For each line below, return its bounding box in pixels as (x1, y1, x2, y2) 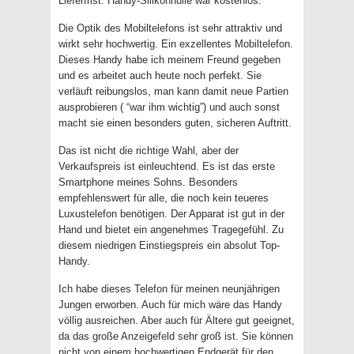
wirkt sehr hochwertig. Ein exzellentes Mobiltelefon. (58, 38, 293, 50)
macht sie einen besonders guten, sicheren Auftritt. (58, 117, 292, 129)
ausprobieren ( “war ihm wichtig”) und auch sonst (58, 101, 280, 113)
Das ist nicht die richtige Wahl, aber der (58, 145, 239, 156)
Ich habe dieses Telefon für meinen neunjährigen (58, 283, 280, 295)
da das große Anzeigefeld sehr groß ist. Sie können (58, 330, 293, 342)
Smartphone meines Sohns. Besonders (58, 176, 238, 188)
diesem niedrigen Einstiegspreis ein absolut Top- (58, 239, 280, 251)
